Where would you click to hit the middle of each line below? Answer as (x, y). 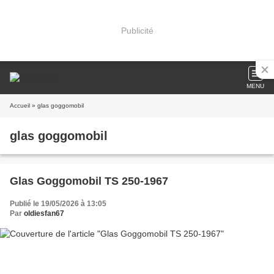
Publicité (137, 30)
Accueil (20, 106)
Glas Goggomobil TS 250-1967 (89, 181)
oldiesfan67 (44, 213)
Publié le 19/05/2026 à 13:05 (58, 204)
